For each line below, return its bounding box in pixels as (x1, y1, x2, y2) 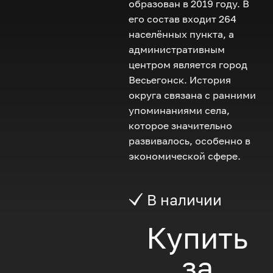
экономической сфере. (129, 149, 241, 162)
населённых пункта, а (129, 27, 235, 40)
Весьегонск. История (129, 73, 232, 86)
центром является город (129, 58, 248, 71)
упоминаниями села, (129, 104, 230, 116)
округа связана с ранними (129, 88, 257, 101)
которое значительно (129, 119, 233, 132)
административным (129, 43, 225, 55)
